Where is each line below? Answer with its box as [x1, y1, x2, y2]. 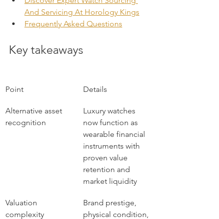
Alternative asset [5, 106, 64, 115]
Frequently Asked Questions [24, 19, 122, 28]
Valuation [5, 198, 39, 207]
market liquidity [83, 176, 137, 186]
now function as [83, 118, 140, 127]
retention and [83, 165, 132, 174]
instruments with [83, 141, 142, 151]
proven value [83, 153, 130, 162]
